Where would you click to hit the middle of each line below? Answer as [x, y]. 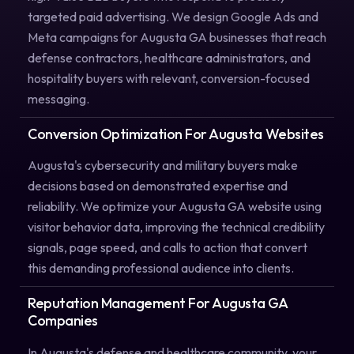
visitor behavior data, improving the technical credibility [176, 227]
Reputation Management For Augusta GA [158, 303]
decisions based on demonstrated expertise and [158, 186]
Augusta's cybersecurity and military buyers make [163, 166]
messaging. [58, 98]
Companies [63, 321]
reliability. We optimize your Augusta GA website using [175, 207]
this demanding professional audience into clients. [161, 268]
